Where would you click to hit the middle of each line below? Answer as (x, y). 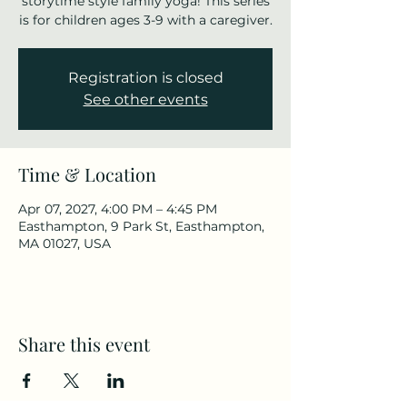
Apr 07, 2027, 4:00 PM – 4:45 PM (118, 209)
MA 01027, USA (65, 243)
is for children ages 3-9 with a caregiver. (145, 20)
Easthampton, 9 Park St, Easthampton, (141, 226)
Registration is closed (145, 78)
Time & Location (87, 174)
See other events (145, 99)
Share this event (84, 344)
